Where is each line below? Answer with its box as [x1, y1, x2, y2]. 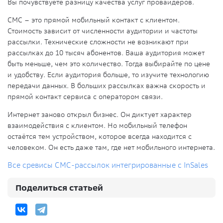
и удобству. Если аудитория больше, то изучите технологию [7, 70, 209, 80]
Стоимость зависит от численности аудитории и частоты [7, 26, 198, 36]
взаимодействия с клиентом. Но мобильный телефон [7, 121, 187, 130]
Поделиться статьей [15, 183, 103, 193]
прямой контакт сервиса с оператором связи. [7, 92, 163, 102]
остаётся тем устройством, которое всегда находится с [7, 132, 192, 141]
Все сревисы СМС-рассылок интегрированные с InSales [7, 161, 208, 170]
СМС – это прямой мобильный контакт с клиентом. [7, 15, 180, 25]
